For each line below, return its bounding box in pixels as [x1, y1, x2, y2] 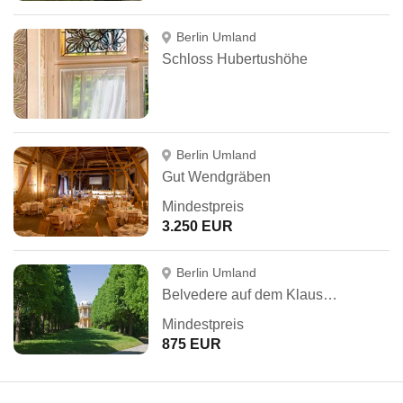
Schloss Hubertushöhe [162, 51, 308, 67]
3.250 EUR [162, 219, 233, 234]
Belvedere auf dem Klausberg [323, 287, 337, 302]
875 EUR [162, 336, 221, 352]
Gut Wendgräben [162, 169, 271, 184]
